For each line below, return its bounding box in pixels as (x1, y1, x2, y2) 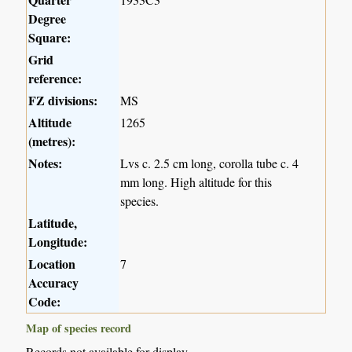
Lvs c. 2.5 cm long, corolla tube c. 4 (120, 155, 299, 172)
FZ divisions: (28, 91, 98, 110)
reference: (28, 69, 82, 88)
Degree (28, 9, 67, 28)
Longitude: (28, 233, 88, 251)
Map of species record (26, 320, 132, 337)
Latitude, (28, 214, 78, 233)
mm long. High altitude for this (120, 174, 273, 191)
